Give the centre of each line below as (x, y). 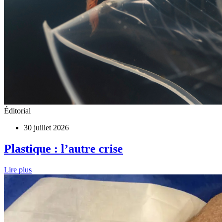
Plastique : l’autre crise (63, 148)
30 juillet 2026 (46, 127)
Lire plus (18, 169)
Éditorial (17, 111)
